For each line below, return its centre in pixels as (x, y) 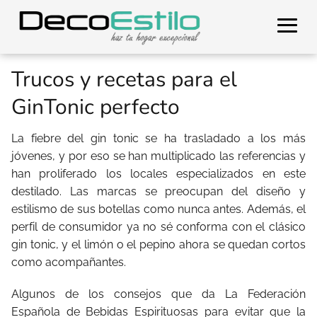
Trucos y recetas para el (124, 80)
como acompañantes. (69, 262)
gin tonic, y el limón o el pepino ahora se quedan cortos (158, 244)
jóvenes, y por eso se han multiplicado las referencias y (158, 156)
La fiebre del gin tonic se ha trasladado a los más (158, 138)
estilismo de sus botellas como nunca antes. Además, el (158, 209)
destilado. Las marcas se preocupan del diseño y (158, 191)
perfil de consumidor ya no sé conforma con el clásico (158, 227)
